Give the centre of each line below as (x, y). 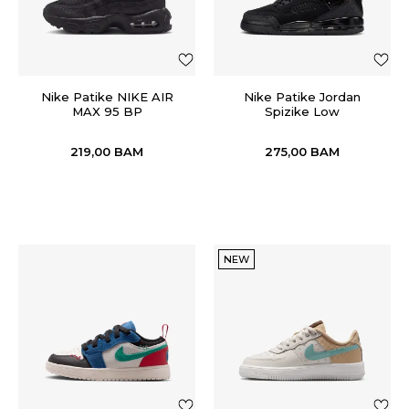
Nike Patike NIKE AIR (107, 97)
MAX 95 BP (107, 111)
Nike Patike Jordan (302, 97)
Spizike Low (302, 111)
